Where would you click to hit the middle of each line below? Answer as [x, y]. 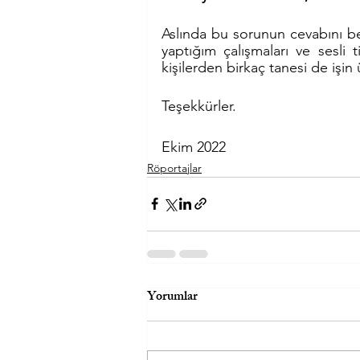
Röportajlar [174, 168]
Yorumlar [172, 297]
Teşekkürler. [199, 106]
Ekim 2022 [194, 147]
